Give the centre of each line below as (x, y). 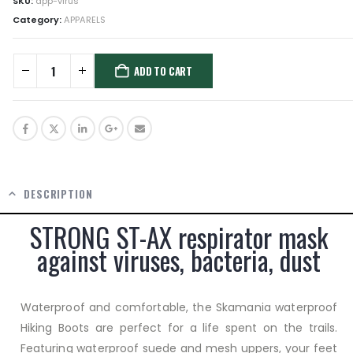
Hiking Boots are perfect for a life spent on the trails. (179, 328)
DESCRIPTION (58, 194)
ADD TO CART (163, 71)
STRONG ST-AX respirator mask (179, 238)
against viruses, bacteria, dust (179, 260)
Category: (38, 19)
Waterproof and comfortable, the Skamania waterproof (179, 308)
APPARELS (85, 19)
